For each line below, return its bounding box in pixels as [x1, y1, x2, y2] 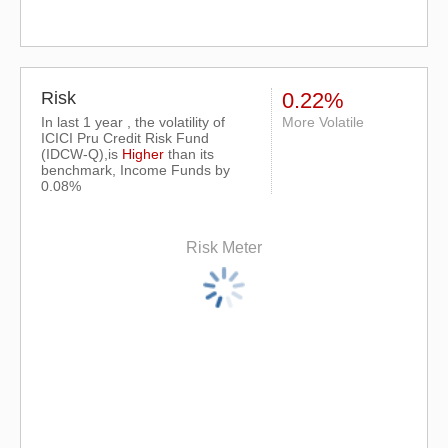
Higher [122, 146, 164, 162]
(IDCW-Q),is [41, 146, 122, 162]
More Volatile [281, 114, 364, 130]
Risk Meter [186, 239, 262, 257]
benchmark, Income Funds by [41, 162, 230, 178]
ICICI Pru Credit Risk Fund [41, 130, 209, 146]
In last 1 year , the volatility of [41, 114, 225, 130]
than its [164, 146, 214, 162]
